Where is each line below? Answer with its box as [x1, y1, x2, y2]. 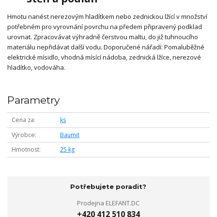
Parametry [7, 93, 60, 106]
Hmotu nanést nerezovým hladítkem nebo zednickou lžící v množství [7, 12, 207, 21]
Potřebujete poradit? [70, 183, 147, 190]
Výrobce [11, 130, 35, 139]
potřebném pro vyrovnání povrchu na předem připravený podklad [7, 22, 202, 31]
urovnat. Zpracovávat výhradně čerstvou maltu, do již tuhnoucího [7, 32, 198, 42]
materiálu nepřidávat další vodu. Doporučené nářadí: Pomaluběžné [7, 43, 204, 52]
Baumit [60, 130, 79, 139]
